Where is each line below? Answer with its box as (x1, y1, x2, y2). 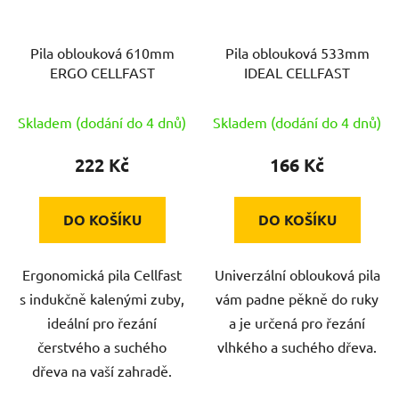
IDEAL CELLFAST (286, 63, 350, 82)
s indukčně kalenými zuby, (20, 289, 184, 308)
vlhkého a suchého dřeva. (217, 338, 377, 356)
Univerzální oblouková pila (214, 265, 380, 284)
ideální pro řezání (47, 313, 157, 332)
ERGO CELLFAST (90, 63, 155, 82)
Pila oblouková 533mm (224, 44, 370, 62)
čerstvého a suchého (37, 338, 167, 356)
